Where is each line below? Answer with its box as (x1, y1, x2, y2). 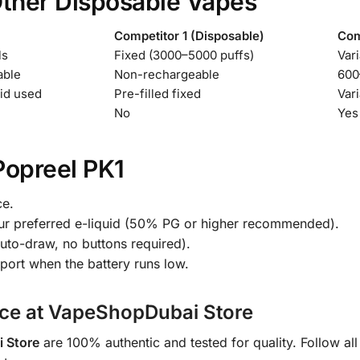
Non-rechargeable (113, 67, 219, 83)
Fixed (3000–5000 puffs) (113, 47, 254, 63)
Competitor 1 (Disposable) (113, 28, 264, 44)
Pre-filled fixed (113, 86, 201, 102)
